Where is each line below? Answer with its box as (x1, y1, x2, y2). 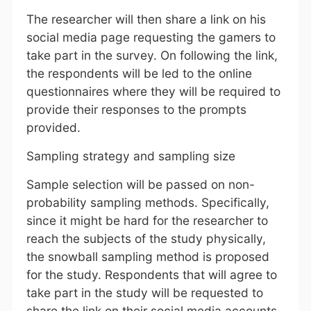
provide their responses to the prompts (26, 101, 246, 117)
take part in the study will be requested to (26, 285, 263, 300)
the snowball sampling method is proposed (26, 249, 269, 264)
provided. (26, 119, 81, 135)
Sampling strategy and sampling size (26, 148, 235, 163)
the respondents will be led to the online (26, 65, 252, 81)
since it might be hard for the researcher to (26, 212, 268, 228)
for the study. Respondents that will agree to (26, 267, 277, 282)
